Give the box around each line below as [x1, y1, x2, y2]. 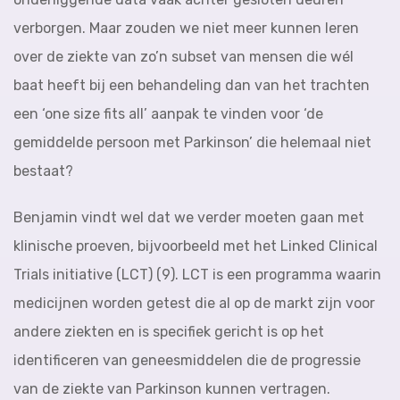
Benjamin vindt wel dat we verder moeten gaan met [13, 209, 364, 226]
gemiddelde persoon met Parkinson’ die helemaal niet [13, 134, 371, 151]
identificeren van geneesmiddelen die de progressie [13, 352, 361, 369]
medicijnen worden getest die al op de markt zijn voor [13, 295, 375, 312]
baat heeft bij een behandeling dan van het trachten [13, 77, 370, 94]
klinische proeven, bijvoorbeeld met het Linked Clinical [13, 237, 378, 254]
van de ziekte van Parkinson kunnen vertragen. [13, 380, 330, 397]
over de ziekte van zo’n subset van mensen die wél [13, 48, 354, 65]
